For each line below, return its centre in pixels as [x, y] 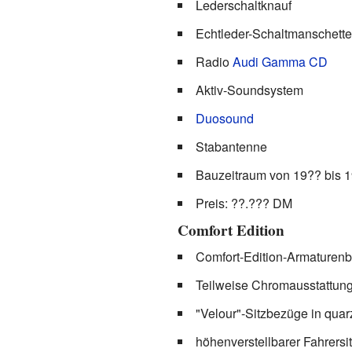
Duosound [224, 118]
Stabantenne [231, 146]
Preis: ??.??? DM [244, 203]
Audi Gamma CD [280, 61]
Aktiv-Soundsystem [249, 90]
